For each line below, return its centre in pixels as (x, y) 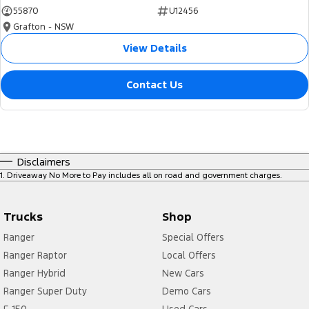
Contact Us (154, 84)
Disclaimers (44, 161)
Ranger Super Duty (45, 291)
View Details (154, 48)
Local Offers (189, 255)
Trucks (23, 216)
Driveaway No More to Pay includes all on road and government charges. (144, 175)
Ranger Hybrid (34, 273)
